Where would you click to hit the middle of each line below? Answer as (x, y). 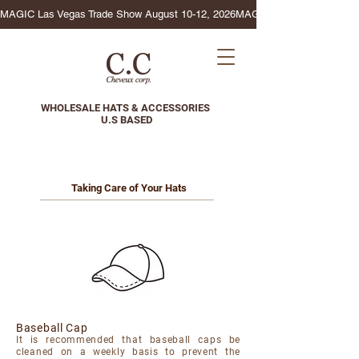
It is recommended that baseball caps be (128, 340)
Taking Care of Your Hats (129, 188)
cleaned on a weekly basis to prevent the (128, 352)
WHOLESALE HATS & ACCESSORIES (125, 108)
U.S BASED (127, 120)
